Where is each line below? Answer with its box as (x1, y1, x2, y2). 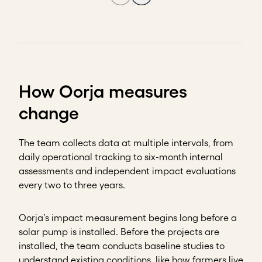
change (19, 104, 79, 123)
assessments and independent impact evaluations (19, 166, 236, 177)
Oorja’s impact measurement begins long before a (19, 212, 237, 223)
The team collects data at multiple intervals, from (19, 137, 233, 149)
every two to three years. (19, 180, 125, 191)
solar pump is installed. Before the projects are (19, 226, 219, 237)
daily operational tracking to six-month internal (19, 151, 223, 163)
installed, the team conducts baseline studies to (19, 240, 225, 251)
